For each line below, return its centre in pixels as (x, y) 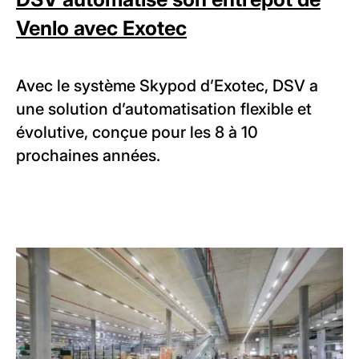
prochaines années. (88, 156)
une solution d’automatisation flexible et (164, 109)
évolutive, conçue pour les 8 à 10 (137, 133)
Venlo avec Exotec (101, 28)
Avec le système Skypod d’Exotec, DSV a (167, 86)
